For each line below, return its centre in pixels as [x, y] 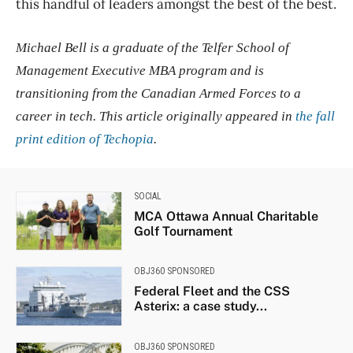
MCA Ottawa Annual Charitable [226, 216]
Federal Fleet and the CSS [212, 292]
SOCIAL [147, 196]
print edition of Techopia [85, 139]
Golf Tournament [183, 231]
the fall [315, 116]
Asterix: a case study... [200, 307]
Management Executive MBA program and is [140, 70]
